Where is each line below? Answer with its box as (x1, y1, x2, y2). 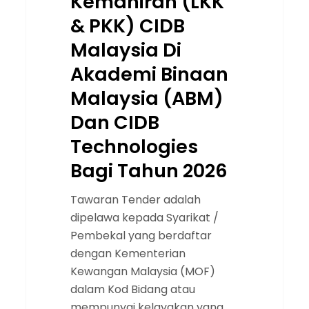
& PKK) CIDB (70, 13, 185, 39)
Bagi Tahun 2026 (70, 158, 228, 184)
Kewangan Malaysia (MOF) (70, 263, 215, 280)
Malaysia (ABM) (70, 86, 223, 112)
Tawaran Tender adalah (70, 192, 201, 208)
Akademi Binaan (70, 61, 228, 88)
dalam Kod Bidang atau (70, 281, 195, 298)
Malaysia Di (70, 37, 181, 63)
